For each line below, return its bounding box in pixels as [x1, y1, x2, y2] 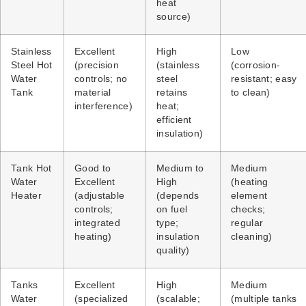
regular [231, 218, 264, 229]
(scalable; [156, 294, 200, 305]
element [231, 191, 268, 201]
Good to [74, 163, 111, 174]
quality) [156, 245, 190, 256]
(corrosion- [231, 60, 281, 71]
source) [156, 12, 191, 23]
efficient [156, 115, 192, 126]
